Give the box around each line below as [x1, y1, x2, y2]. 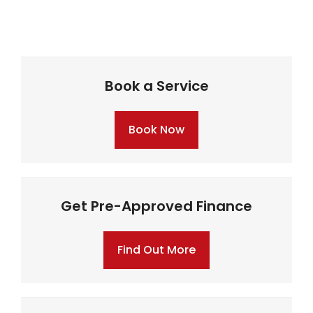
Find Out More [117, 242, 196, 259]
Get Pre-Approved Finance [61, 196, 252, 217]
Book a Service [104, 76, 209, 96]
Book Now [129, 122, 184, 138]
